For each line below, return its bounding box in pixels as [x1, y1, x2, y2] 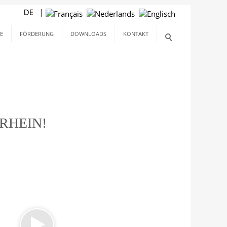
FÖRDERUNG [20, 30, 54, 37]
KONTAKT [123, 30, 148, 37]
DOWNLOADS [70, 30, 106, 37]
